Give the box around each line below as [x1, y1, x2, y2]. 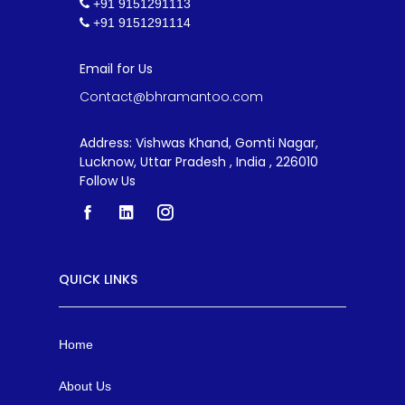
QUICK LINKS [59, 270, 137, 289]
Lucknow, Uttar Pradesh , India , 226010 [80, 153, 318, 172]
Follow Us [80, 172, 136, 191]
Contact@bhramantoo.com [80, 88, 263, 107]
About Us [59, 379, 111, 394]
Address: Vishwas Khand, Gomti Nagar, [80, 134, 318, 153]
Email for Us [80, 60, 153, 79]
